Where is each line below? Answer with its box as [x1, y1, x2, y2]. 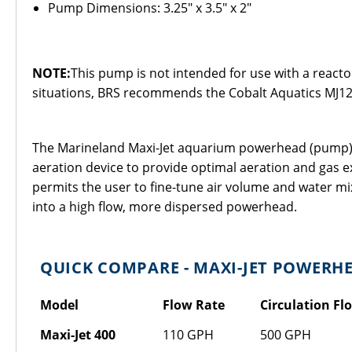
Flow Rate [163, 296, 225, 313]
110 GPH [163, 326, 214, 343]
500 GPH [260, 326, 311, 343]
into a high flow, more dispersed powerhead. [32, 198, 297, 215]
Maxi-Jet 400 [40, 326, 115, 343]
